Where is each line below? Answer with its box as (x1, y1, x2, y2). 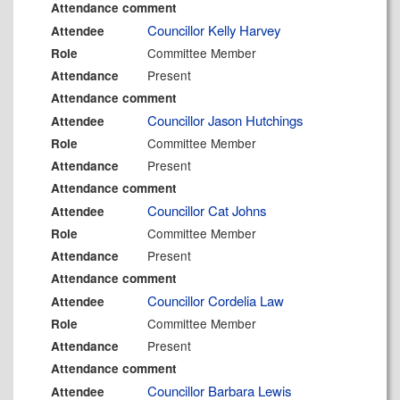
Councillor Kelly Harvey (147, 21, 281, 39)
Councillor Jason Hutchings (147, 111, 304, 129)
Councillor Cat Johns (147, 201, 267, 220)
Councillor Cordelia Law (147, 291, 285, 310)
